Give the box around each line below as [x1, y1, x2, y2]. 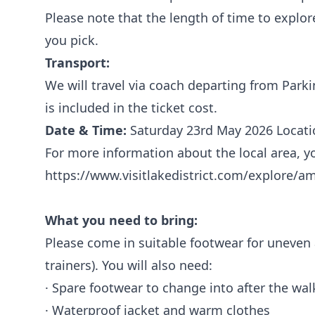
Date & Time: [45, 121, 127, 139]
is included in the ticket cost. [45, 98, 217, 116]
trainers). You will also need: [45, 256, 212, 274]
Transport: [45, 53, 110, 71]
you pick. [45, 31, 98, 49]
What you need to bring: [45, 211, 198, 229]
